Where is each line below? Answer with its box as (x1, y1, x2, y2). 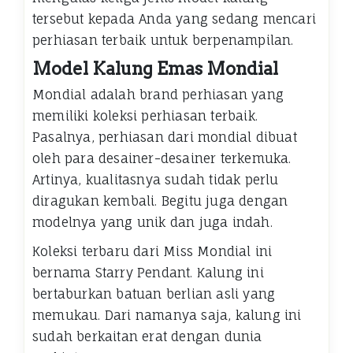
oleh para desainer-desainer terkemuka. (32, 150, 292, 167)
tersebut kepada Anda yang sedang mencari (32, 11, 317, 28)
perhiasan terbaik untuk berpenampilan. (32, 32, 294, 49)
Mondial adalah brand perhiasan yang (32, 87, 284, 103)
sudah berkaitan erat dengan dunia (32, 329, 262, 345)
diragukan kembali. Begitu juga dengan (32, 193, 288, 210)
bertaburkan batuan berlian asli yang (32, 286, 276, 303)
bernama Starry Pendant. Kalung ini (32, 265, 264, 281)
